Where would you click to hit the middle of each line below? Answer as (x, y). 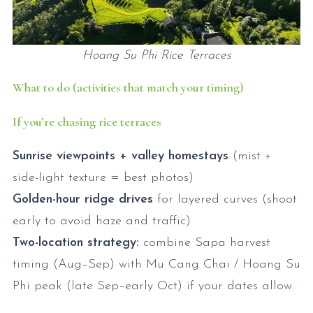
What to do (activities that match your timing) (128, 87)
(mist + (250, 156)
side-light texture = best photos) (103, 177)
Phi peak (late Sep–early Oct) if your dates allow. (153, 286)
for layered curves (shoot (225, 199)
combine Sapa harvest (205, 242)
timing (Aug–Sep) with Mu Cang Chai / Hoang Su (156, 264)
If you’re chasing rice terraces (87, 121)
